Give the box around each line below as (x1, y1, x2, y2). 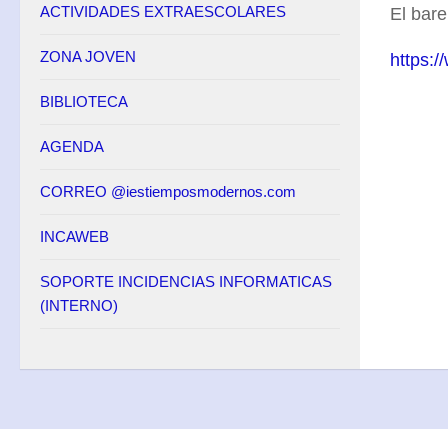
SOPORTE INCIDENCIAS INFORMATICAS (40, 273, 332, 290)
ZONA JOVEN (40, 48, 136, 65)
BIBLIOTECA (40, 93, 128, 110)
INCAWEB (40, 228, 109, 245)
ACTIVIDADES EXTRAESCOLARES (40, 3, 286, 20)
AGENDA (40, 138, 104, 155)
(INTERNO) (40, 297, 118, 314)
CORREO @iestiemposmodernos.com (40, 183, 296, 200)
